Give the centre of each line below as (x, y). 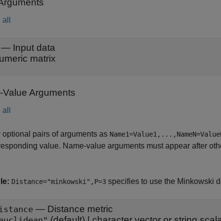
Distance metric (80, 209)
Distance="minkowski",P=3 (59, 182)
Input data (34, 48)
